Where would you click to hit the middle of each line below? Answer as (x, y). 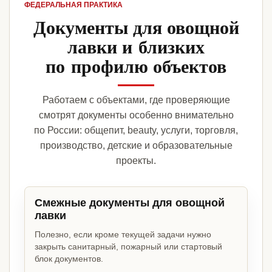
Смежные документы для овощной (130, 203)
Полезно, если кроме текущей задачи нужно (123, 235)
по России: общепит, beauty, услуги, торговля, (136, 131)
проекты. (136, 161)
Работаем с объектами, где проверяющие (136, 100)
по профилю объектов (136, 66)
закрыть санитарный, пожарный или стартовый (128, 247)
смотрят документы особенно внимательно (136, 115)
